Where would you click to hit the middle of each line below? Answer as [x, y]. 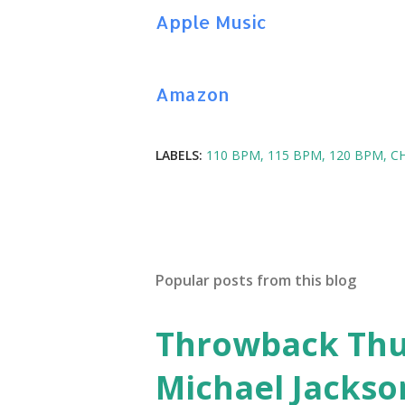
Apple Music [211, 22]
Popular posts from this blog [256, 280]
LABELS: [179, 155]
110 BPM [233, 155]
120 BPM [356, 155]
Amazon [193, 94]
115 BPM [295, 155]
